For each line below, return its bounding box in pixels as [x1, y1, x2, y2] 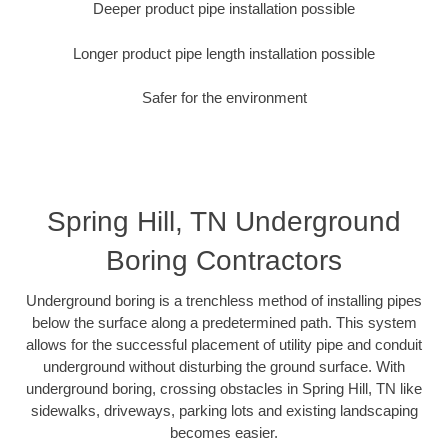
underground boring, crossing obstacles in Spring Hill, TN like [26, 379, 422, 397]
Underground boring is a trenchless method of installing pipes [26, 291, 422, 309]
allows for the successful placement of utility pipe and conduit [26, 335, 422, 353]
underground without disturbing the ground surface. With [43, 357, 405, 375]
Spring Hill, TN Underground [47, 205, 401, 237]
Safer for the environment [141, 89, 307, 107]
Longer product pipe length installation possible [73, 44, 375, 62]
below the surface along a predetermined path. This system [31, 313, 417, 331]
